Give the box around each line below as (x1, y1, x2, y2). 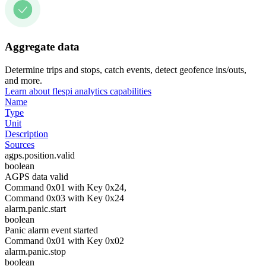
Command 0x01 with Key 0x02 (5, 236, 124, 246)
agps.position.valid (5, 150, 75, 160)
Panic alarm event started (5, 225, 98, 235)
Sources (5, 140, 34, 150)
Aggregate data (5, 40, 80, 53)
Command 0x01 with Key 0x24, (5, 182, 126, 192)
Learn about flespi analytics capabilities (5, 86, 151, 96)
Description (5, 129, 48, 139)
